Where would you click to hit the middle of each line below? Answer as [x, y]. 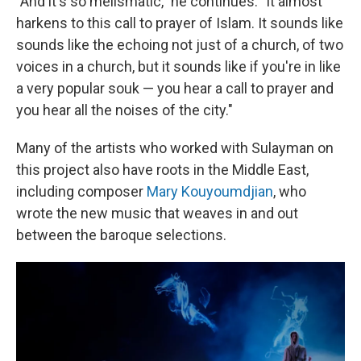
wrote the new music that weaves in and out [157, 213]
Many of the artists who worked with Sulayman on [175, 148]
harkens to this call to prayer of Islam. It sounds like [180, 23]
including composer [81, 191]
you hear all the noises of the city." [124, 110]
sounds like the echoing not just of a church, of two [180, 45]
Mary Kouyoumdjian [210, 191]
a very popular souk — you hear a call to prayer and [175, 88]
